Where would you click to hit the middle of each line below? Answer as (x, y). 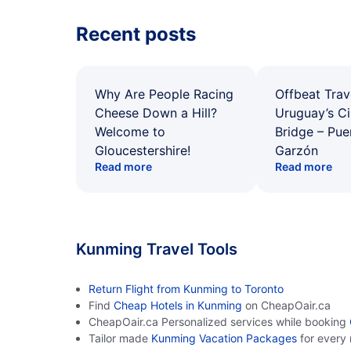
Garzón (297, 150)
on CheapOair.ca (286, 305)
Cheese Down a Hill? (156, 113)
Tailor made (120, 338)
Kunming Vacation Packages (224, 338)
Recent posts (136, 34)
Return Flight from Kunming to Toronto (186, 289)
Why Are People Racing (164, 94)
